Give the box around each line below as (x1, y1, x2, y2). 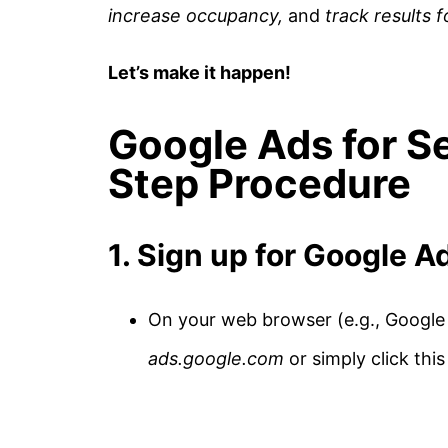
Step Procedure (108, 159, 411, 209)
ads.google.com (148, 348, 289, 370)
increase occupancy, (108, 4, 288, 26)
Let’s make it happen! (108, 61, 291, 83)
